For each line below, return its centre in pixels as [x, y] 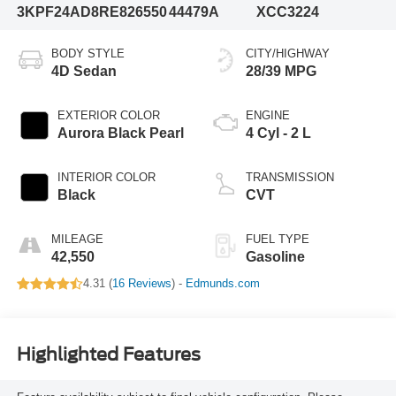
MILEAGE [77, 240]
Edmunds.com [222, 284]
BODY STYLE [88, 54]
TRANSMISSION [290, 178]
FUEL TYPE [278, 240]
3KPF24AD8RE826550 [91, 11]
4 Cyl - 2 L [278, 133]
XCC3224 [287, 11]
